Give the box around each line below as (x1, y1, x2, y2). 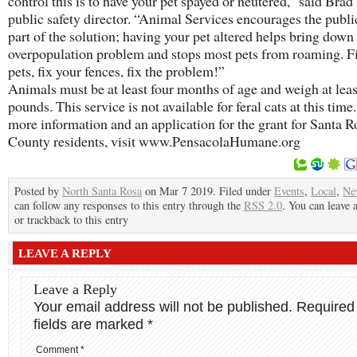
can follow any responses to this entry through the (14, 198, 244, 213)
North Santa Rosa (62, 183, 142, 198)
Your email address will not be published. (33, 299, 292, 315)
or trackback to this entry (14, 212, 128, 227)
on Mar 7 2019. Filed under (142, 183, 274, 198)
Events (274, 183, 304, 198)
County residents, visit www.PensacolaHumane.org (8, 131, 300, 151)
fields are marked (33, 316, 147, 332)
